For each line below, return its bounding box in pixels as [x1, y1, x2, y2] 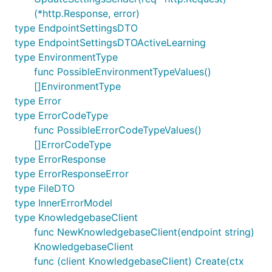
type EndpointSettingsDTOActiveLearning [15, 36, 206, 49]
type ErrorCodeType [15, 109, 108, 121]
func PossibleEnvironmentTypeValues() [34, 66, 211, 78]
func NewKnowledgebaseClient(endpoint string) [34, 226, 254, 238]
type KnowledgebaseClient [15, 211, 138, 223]
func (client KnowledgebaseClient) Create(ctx [34, 255, 244, 267]
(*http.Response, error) [34, 7, 140, 19]
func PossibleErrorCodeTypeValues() [34, 124, 202, 136]
